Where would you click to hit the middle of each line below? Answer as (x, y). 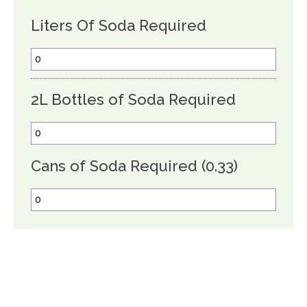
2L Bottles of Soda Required (133, 99)
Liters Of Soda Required (119, 25)
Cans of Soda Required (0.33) (134, 165)
